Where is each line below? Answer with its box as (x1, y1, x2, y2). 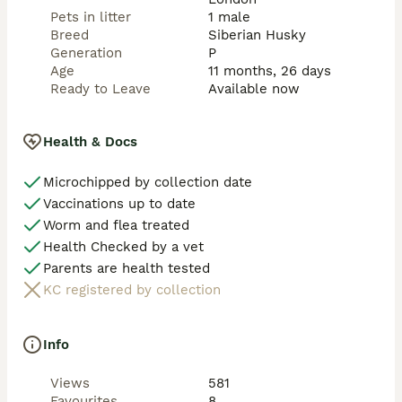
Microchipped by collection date (43, 174, 252, 190)
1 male (208, 9, 250, 25)
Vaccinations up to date (43, 196, 196, 212)
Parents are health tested (43, 260, 210, 276)
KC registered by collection (43, 282, 221, 298)
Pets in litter (50, 9, 131, 25)
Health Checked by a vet (43, 239, 204, 255)
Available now (208, 81, 300, 97)
